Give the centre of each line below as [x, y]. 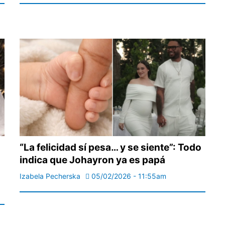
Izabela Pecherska [50, 176]
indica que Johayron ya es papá [92, 160]
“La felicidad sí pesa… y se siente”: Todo [110, 148]
